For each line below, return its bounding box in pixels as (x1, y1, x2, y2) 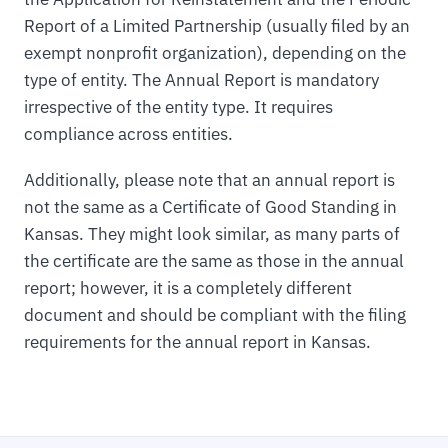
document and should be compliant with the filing (24, 303, 406, 326)
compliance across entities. (24, 122, 233, 145)
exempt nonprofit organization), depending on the (24, 41, 406, 64)
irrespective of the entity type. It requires (24, 95, 333, 118)
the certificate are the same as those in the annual (24, 249, 404, 272)
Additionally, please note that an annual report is (24, 168, 395, 191)
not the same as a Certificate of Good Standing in (24, 195, 397, 218)
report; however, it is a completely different (24, 276, 352, 299)
